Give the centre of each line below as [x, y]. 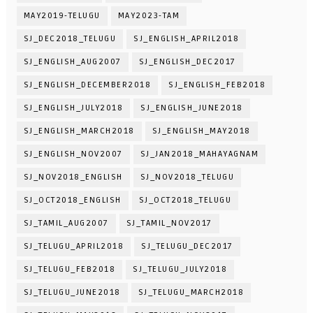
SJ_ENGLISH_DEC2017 [187, 62]
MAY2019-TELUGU [62, 16]
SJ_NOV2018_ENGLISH [73, 177]
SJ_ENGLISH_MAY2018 [201, 131]
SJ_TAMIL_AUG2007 [66, 224]
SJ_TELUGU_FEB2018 [70, 270]
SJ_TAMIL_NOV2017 [169, 224]
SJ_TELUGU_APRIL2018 [74, 247]
